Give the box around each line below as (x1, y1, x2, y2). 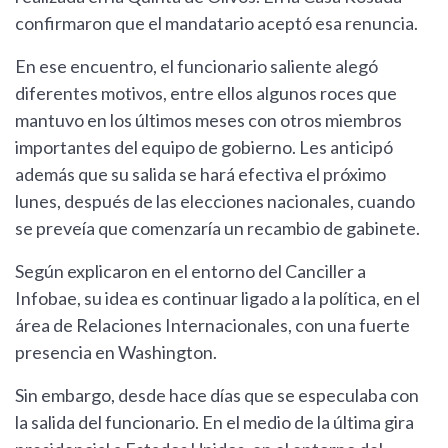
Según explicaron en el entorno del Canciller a (15, 260, 366, 283)
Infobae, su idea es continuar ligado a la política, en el (15, 287, 420, 310)
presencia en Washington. (15, 341, 217, 364)
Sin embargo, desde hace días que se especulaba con (15, 384, 419, 407)
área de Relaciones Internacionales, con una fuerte (15, 314, 410, 337)
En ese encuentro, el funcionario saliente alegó (15, 55, 378, 78)
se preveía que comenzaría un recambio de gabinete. (15, 217, 420, 240)
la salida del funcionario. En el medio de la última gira (15, 411, 414, 434)
